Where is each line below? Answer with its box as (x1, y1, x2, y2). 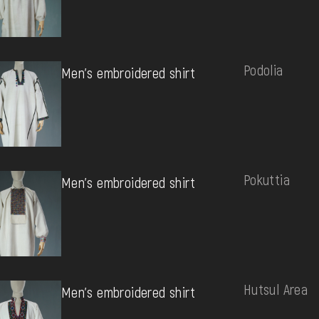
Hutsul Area (243, 280, 308, 298)
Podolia (243, 61, 283, 78)
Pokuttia (243, 170, 290, 188)
